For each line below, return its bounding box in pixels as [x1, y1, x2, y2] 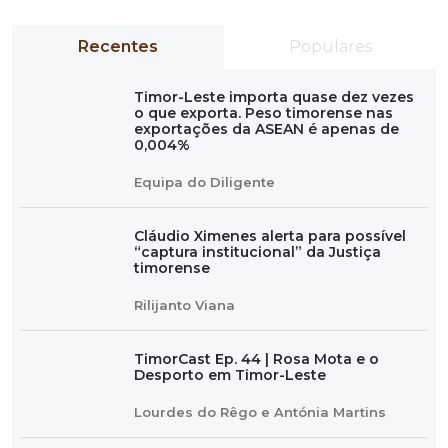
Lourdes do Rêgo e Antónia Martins [134, 404, 386, 421]
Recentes [78, 37, 158, 57]
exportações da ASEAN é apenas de [134, 120, 399, 139]
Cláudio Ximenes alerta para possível [134, 227, 406, 246]
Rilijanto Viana [134, 297, 235, 314]
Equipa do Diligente [134, 174, 275, 191]
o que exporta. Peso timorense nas [134, 104, 393, 123]
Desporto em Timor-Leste [134, 366, 326, 385]
